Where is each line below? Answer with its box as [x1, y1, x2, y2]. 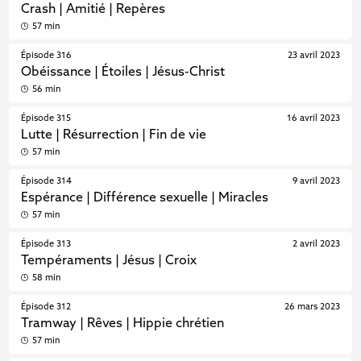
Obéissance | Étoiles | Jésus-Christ [21, 66, 226, 79]
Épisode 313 [21, 239, 72, 249]
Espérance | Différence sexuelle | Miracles [21, 192, 269, 205]
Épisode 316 [21, 51, 73, 60]
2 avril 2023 [292, 239, 340, 249]
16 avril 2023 [286, 114, 340, 123]
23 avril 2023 [287, 51, 340, 60]
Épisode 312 [21, 302, 72, 312]
